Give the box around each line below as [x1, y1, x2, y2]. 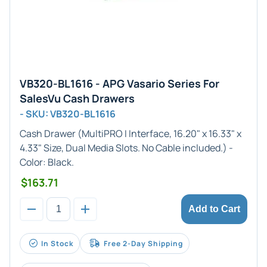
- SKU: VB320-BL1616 [20, 107, 116, 120]
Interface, [127, 127, 173, 140]
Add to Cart [188, 204, 240, 214]
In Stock [41, 238, 73, 249]
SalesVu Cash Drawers [20, 91, 135, 105]
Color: [20, 156, 48, 169]
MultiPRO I [82, 127, 127, 140]
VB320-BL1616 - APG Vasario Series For [20, 76, 219, 91]
